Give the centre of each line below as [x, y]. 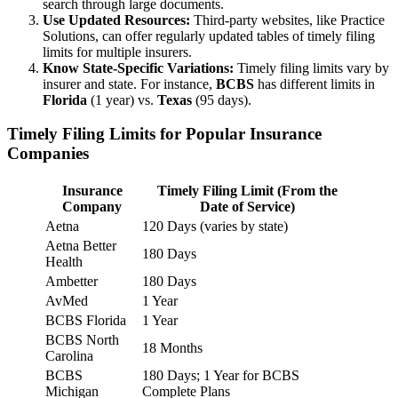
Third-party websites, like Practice [287, 20]
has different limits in [314, 84]
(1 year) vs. [122, 99]
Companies [48, 154]
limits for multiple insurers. [117, 52]
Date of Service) [247, 206]
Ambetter [72, 281]
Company [92, 206]
